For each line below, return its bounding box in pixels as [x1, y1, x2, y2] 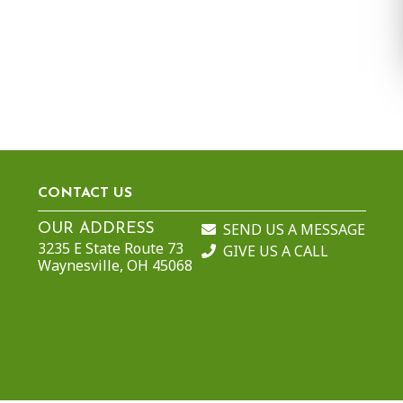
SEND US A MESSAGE [223, 219, 366, 240]
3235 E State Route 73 [37, 238, 184, 259]
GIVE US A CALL [223, 241, 329, 262]
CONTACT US [37, 185, 132, 201]
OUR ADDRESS [37, 221, 155, 237]
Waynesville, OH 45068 [37, 255, 193, 276]
